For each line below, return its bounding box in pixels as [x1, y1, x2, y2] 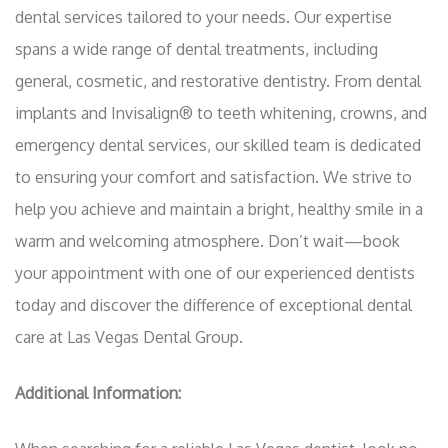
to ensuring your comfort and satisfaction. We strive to [15, 167, 412, 188]
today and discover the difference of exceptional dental [15, 295, 412, 316]
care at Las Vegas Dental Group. [15, 327, 243, 348]
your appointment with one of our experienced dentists [15, 263, 415, 284]
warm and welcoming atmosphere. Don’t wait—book [15, 231, 400, 252]
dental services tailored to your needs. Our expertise [15, 7, 392, 28]
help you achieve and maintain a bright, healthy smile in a [15, 199, 423, 220]
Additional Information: [15, 383, 181, 404]
